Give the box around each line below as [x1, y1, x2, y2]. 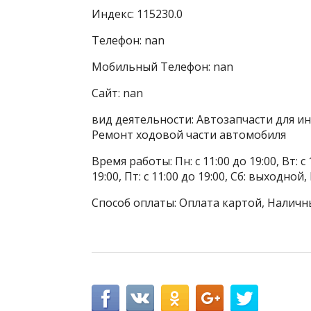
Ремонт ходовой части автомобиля [92, 126, 286, 142]
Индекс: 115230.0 [92, 6, 183, 22]
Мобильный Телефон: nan [92, 58, 233, 74]
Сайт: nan [92, 85, 143, 101]
